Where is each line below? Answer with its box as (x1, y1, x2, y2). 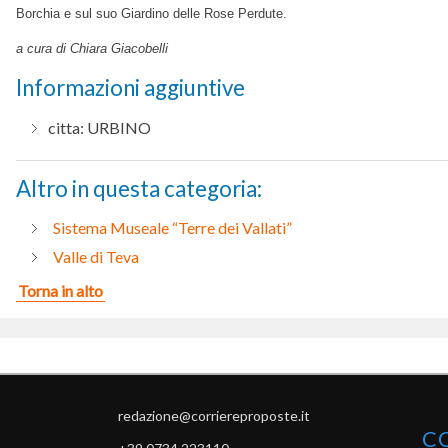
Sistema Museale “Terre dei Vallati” (53, 217, 292, 237)
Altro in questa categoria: (16, 174, 262, 202)
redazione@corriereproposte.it (118, 406, 310, 424)
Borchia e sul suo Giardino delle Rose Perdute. (16, 6, 287, 22)
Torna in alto (18, 280, 103, 300)
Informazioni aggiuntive (16, 74, 245, 102)
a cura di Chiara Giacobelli (16, 41, 168, 57)
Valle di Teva (53, 246, 139, 266)
